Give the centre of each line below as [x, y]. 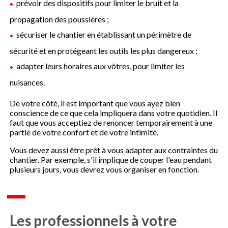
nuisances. [27, 82]
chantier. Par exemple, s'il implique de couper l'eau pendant [111, 159]
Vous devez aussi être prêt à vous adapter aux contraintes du [114, 150]
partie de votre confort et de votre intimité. [84, 132]
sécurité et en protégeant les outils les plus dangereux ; [104, 50]
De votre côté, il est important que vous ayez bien [95, 103]
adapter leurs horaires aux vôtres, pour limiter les [101, 66]
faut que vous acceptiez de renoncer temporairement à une [111, 122]
